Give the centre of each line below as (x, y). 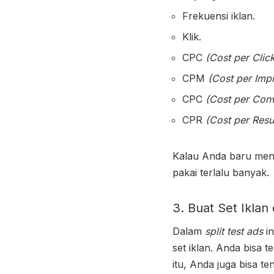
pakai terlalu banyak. (221, 172)
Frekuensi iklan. (219, 16)
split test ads (234, 231)
